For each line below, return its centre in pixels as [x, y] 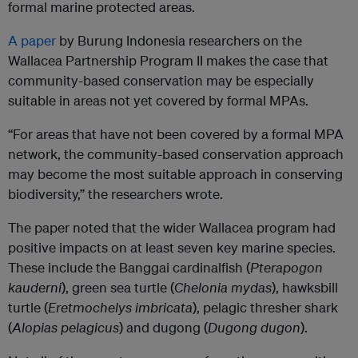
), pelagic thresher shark [265, 308]
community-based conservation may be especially [161, 81]
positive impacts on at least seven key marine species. [172, 248]
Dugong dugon [254, 328]
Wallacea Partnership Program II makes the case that [168, 61]
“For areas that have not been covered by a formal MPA [176, 134]
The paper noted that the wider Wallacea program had [172, 228]
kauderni [35, 288]
